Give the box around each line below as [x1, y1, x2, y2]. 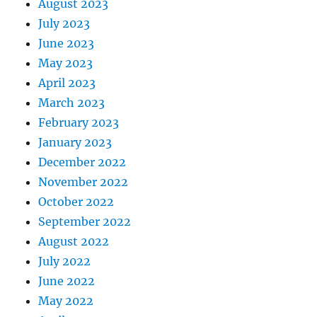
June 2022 [38, 274, 96, 288]
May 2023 [38, 56, 93, 70]
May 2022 [38, 294, 94, 308]
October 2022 [38, 195, 115, 209]
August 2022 [38, 234, 110, 248]
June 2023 [38, 36, 95, 50]
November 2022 [38, 175, 129, 189]
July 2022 [38, 254, 91, 268]
